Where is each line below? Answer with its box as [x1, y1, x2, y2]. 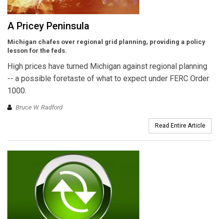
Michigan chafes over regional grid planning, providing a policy [7, 38, 205, 46]
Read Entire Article [155, 122, 205, 129]
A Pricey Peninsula [7, 20, 89, 32]
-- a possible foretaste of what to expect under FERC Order [7, 74, 209, 84]
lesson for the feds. [7, 47, 67, 55]
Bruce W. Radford [16, 103, 63, 111]
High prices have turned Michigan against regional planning [7, 62, 207, 71]
